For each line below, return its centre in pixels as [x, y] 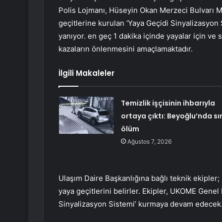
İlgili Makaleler [86, 73]
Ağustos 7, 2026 [149, 142]
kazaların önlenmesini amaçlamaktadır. [126, 49]
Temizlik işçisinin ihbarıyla [168, 103]
